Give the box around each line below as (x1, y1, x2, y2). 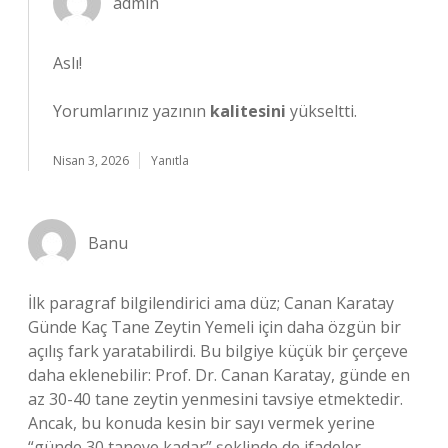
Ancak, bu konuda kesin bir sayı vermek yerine (28, 412, 375, 434)
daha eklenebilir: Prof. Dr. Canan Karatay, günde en (28, 364, 410, 386)
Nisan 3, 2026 (53, 152, 129, 169)
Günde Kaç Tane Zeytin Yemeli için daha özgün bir (28, 316, 401, 338)
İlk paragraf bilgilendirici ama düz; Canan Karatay (28, 292, 394, 314)
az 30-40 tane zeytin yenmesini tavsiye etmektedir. (28, 388, 403, 410)
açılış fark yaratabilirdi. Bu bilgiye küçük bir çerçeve (28, 340, 408, 362)
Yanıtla (151, 152, 189, 169)
